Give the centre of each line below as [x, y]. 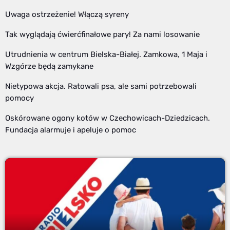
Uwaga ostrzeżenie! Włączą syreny [67, 14]
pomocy [20, 98]
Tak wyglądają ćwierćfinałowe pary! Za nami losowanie [102, 34]
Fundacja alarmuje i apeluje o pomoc [71, 130]
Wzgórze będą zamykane [49, 66]
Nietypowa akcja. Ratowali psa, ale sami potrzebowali [101, 86]
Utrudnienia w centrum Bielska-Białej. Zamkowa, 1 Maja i [106, 54]
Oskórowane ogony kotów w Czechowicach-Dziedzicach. [108, 118]
